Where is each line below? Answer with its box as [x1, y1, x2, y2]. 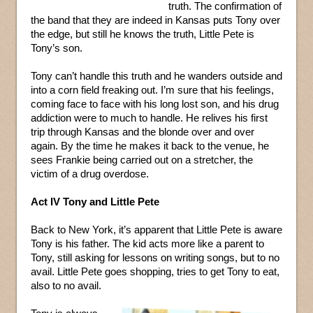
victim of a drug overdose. [31, 168, 149, 180]
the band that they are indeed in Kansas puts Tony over [31, 14, 280, 27]
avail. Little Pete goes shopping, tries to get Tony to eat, [31, 265, 279, 278]
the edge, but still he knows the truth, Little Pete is [31, 28, 254, 41]
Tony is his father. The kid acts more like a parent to [31, 238, 264, 250]
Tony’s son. [31, 42, 82, 54]
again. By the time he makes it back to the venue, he [31, 140, 269, 152]
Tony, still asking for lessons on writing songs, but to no [31, 252, 279, 264]
